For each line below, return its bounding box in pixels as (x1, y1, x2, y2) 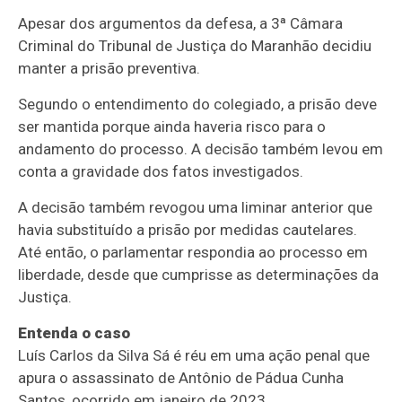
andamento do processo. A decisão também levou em (18, 140, 384, 159)
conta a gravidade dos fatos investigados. (18, 162, 304, 181)
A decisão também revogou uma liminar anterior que (18, 198, 373, 217)
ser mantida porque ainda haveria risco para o (18, 118, 327, 136)
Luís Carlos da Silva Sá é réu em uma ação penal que (18, 346, 371, 365)
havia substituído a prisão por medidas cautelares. (18, 221, 358, 240)
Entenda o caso (18, 324, 131, 343)
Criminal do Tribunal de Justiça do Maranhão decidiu (18, 37, 372, 56)
